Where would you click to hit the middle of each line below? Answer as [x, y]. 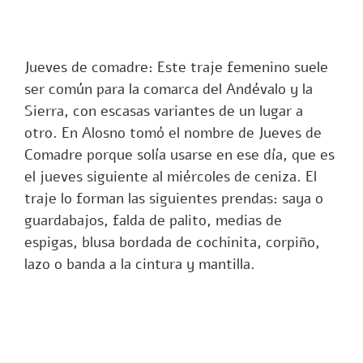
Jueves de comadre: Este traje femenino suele [176, 68]
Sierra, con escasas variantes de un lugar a [164, 111]
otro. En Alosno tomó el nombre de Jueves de [173, 133]
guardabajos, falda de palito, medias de [153, 221]
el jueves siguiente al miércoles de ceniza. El [171, 177]
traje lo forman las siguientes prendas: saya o [174, 199]
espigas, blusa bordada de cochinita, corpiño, [172, 243]
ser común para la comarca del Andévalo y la [169, 90]
